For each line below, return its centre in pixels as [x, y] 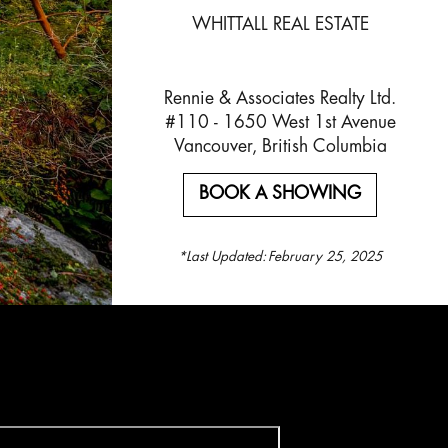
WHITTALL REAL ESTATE [280, 26]
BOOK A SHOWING [280, 195]
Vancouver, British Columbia [280, 147]
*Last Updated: [221, 258]
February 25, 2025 [325, 258]
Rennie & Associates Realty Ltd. [280, 99]
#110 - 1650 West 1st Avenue [280, 123]
